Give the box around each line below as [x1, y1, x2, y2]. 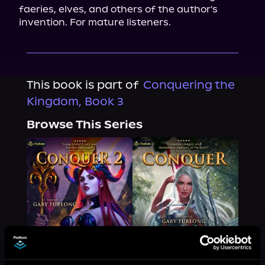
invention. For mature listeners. [19, 17, 171, 28]
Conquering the [143, 78, 235, 92]
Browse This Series [26, 118, 143, 131]
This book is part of [26, 78, 138, 92]
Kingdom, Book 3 [26, 95, 124, 108]
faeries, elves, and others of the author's [19, 4, 218, 15]
